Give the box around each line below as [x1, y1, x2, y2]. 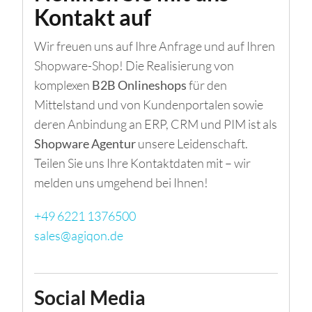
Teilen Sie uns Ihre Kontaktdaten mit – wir [34, 155, 251, 171]
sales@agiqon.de [34, 227, 123, 243]
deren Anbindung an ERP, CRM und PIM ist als [34, 116, 277, 132]
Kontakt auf [34, 3, 151, 31]
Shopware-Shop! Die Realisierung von [34, 57, 234, 73]
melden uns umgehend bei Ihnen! [34, 174, 208, 190]
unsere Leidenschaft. [136, 135, 248, 151]
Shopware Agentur [34, 135, 136, 151]
